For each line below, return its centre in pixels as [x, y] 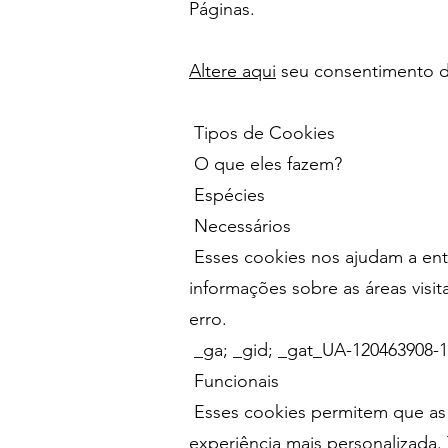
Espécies [227, 195]
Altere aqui [232, 71]
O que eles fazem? [265, 164]
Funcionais [234, 381]
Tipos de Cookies [262, 133]
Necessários [240, 226]
